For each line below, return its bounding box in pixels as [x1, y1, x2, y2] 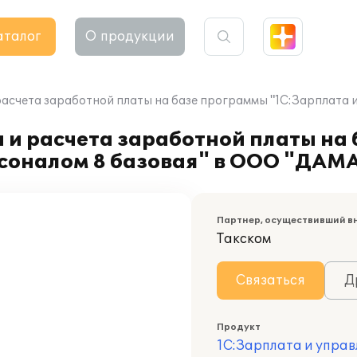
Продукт [217, 322, 261, 332]
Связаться [236, 273, 305, 288]
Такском [217, 231, 271, 247]
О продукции [85, 29, 175, 45]
